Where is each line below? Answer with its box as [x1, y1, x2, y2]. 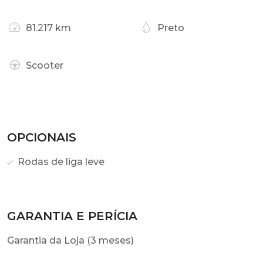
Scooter [26, 60, 63, 71]
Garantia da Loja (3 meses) [7, 235, 134, 246]
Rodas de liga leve [15, 156, 104, 167]
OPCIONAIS [7, 130, 76, 144]
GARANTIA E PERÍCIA [7, 209, 137, 223]
